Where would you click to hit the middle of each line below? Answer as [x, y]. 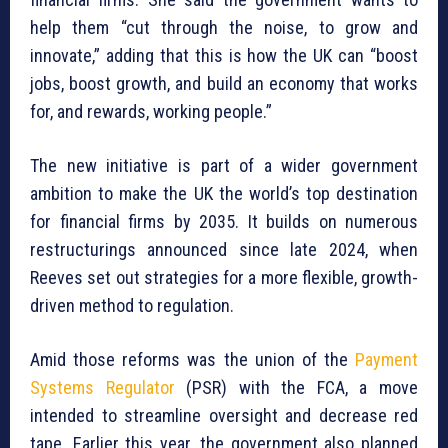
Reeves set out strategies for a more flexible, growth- [224, 278]
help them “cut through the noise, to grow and [224, 28]
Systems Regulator [102, 388]
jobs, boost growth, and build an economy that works [224, 84]
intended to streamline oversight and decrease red [224, 416]
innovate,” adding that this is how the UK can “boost [224, 56]
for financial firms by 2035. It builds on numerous [224, 222]
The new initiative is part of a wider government [224, 166]
